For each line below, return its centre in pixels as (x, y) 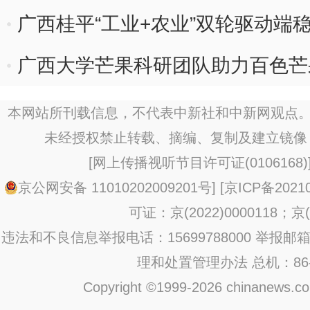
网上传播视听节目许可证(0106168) (200, 163)
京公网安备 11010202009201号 (115, 188)
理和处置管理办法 (192, 263)
